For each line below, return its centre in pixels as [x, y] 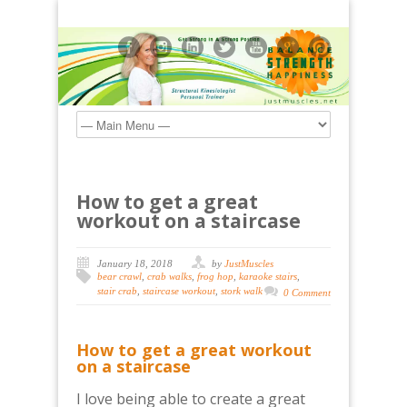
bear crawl [119, 277]
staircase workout [179, 291]
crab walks [169, 277]
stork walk [242, 291]
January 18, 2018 [135, 264]
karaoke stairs [268, 277]
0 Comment [307, 293]
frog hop [215, 277]
